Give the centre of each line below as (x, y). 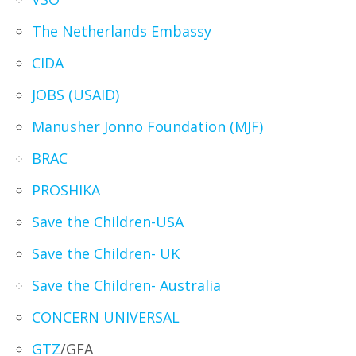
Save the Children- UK (106, 253)
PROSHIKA (66, 190)
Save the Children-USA (108, 222)
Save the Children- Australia (126, 285)
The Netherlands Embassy (122, 31)
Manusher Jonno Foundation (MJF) (147, 126)
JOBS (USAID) (75, 95)
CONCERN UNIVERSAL (106, 317)
